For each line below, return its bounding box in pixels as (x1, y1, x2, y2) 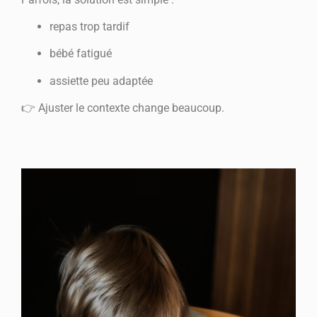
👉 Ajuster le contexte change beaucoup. (21, 101, 224, 115)
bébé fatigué (50, 47, 112, 61)
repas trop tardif (50, 19, 129, 33)
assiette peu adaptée (50, 74, 153, 88)
